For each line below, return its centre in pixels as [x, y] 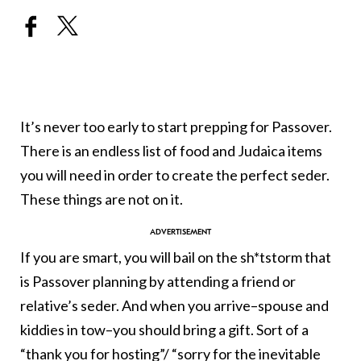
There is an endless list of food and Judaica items [171, 151]
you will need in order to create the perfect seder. [175, 175]
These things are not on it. [102, 199]
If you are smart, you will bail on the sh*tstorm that [176, 257]
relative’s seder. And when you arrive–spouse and [174, 306]
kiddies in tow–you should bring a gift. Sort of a [164, 330]
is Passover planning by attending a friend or [158, 282]
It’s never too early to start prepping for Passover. [176, 127]
